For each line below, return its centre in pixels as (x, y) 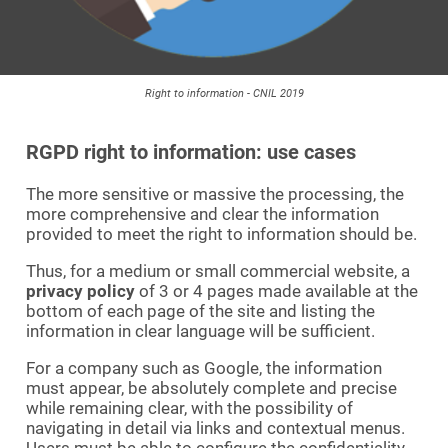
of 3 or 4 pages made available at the (276, 291)
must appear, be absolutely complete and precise (211, 388)
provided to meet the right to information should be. (221, 234)
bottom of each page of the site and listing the (200, 311)
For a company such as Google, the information (204, 368)
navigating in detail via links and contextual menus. (215, 428)
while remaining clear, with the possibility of (189, 408)
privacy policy (80, 291)
